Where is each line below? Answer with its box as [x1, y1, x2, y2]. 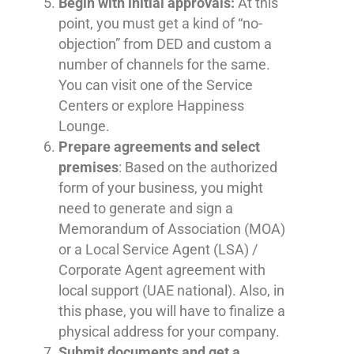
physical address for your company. [58, 322, 280, 340]
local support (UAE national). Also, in [58, 281, 284, 299]
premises [58, 158, 119, 175]
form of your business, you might [58, 179, 263, 196]
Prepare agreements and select [58, 137, 260, 155]
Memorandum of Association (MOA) [58, 220, 285, 237]
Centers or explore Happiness [58, 96, 244, 114]
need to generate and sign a [58, 199, 233, 217]
